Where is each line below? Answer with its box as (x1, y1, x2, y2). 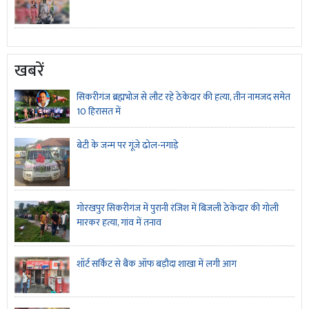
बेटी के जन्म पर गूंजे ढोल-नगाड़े (77, 137, 179, 154)
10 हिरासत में (77, 103, 121, 119)
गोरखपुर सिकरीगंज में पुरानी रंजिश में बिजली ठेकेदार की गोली (77, 200, 279, 217)
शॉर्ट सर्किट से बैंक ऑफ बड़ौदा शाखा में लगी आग (77, 255, 237, 272)
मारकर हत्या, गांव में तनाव (77, 215, 161, 231)
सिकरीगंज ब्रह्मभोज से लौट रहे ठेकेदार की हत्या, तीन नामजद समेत (77, 88, 290, 105)
